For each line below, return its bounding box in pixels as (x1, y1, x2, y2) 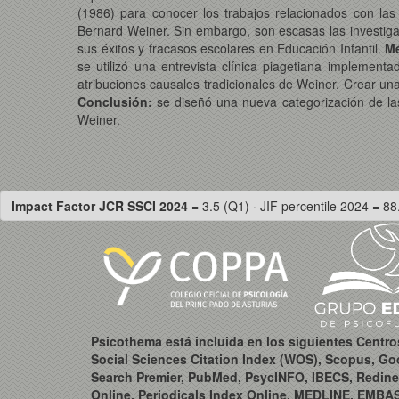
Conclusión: (77, 93, 152, 111)
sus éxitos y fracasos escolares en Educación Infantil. (77, 39, 385, 58)
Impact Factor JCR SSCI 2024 (12, 197, 191, 216)
